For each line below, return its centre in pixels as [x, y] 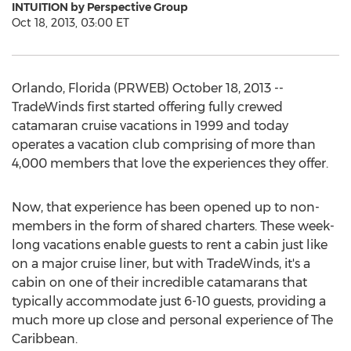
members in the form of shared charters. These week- [173, 226]
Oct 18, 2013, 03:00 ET [71, 23]
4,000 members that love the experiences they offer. [170, 163]
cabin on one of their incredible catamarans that [159, 282]
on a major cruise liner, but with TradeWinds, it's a [161, 264]
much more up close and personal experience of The [172, 320]
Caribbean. [45, 339]
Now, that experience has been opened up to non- [166, 207]
